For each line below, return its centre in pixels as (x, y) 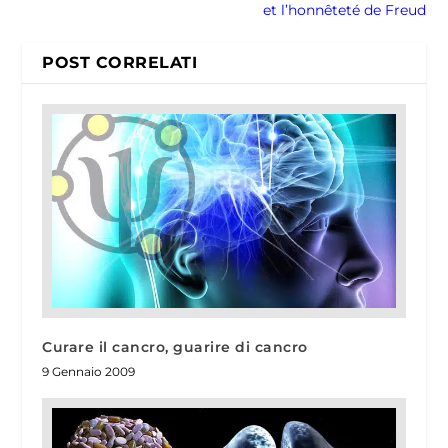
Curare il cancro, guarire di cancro (175, 346)
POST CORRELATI (120, 63)
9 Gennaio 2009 (89, 371)
